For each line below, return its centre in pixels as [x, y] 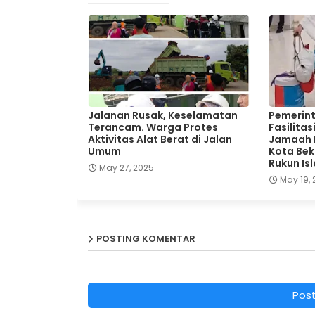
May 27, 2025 [126, 167]
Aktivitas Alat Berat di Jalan [160, 139]
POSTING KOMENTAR [146, 238]
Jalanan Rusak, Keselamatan [162, 115]
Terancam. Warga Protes [153, 127]
